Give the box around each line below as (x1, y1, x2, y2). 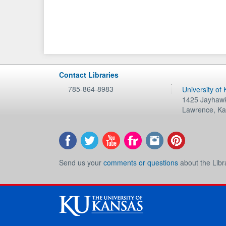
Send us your (59, 157, 103, 167)
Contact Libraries (59, 70, 119, 80)
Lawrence (182, 104, 213, 115)
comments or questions (103, 157, 178, 167)
